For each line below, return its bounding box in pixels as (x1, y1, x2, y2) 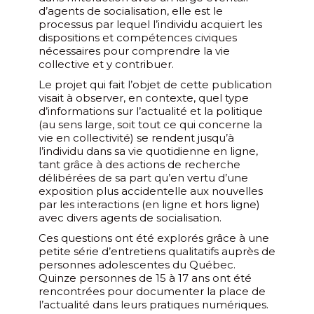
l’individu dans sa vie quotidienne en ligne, (39, 144, 258, 158)
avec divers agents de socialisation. (39, 210, 221, 224)
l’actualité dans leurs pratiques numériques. (39, 297, 268, 311)
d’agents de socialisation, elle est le (39, 4, 223, 18)
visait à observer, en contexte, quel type (39, 90, 249, 104)
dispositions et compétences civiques (39, 30, 237, 44)
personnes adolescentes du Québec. (39, 257, 235, 271)
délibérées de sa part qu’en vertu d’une (39, 170, 248, 184)
